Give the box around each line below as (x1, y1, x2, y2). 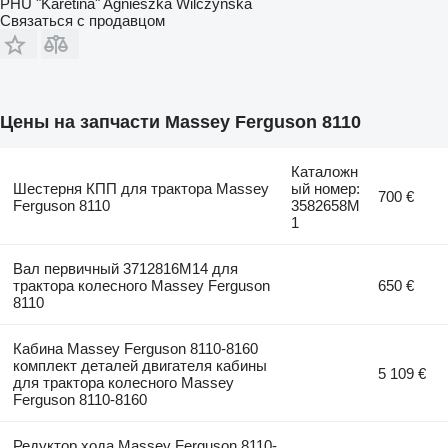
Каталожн (291, 162, 359, 180)
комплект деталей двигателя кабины (12, 356, 267, 374)
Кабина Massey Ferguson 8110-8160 (12, 339, 258, 357)
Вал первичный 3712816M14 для (12, 259, 238, 277)
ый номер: (291, 179, 361, 197)
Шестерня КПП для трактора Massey (12, 179, 269, 197)
